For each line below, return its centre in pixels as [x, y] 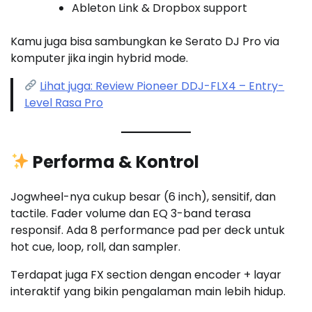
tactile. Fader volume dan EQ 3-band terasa [131, 213]
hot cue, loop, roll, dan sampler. [95, 247]
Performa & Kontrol [115, 162]
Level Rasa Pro [64, 102]
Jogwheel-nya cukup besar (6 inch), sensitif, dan [143, 196]
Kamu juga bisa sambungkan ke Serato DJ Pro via [145, 41]
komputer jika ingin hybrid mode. [99, 58]
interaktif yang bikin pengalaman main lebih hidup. [148, 291]
